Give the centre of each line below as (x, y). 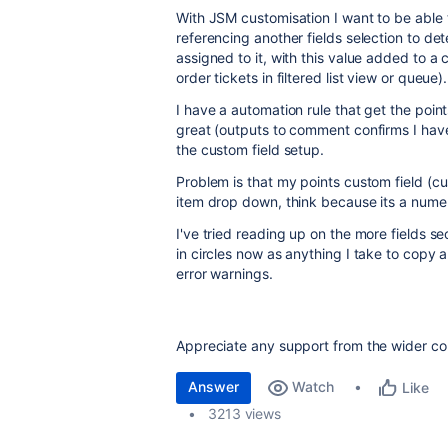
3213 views (244, 413)
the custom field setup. (250, 149)
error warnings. (224, 273)
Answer (213, 386)
